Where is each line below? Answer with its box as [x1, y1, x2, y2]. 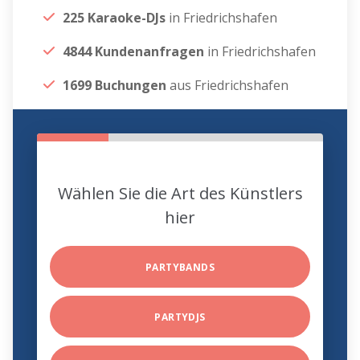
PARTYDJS [154, 310, 206, 325]
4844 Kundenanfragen [63, 43, 205, 61]
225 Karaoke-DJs [63, 9, 170, 27]
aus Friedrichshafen [166, 76, 289, 95]
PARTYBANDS [145, 260, 215, 275]
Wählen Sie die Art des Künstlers [57, 182, 303, 205]
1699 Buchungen [63, 76, 167, 95]
